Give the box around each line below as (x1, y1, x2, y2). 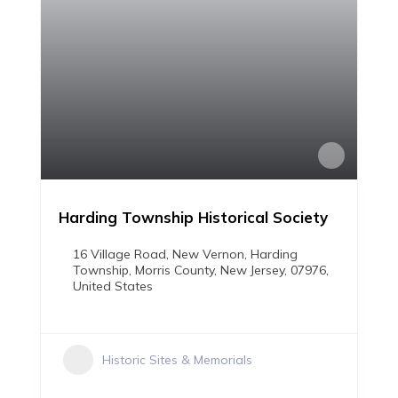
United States (73, 278, 153, 294)
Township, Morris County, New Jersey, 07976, (73, 262, 329, 278)
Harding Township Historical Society (59, 208, 328, 227)
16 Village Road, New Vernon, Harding (73, 246, 298, 262)
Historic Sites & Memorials (102, 352, 252, 368)
